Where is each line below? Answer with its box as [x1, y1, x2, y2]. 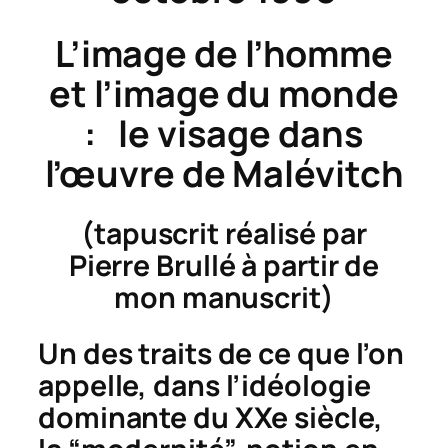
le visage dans [118, 109, 364, 159]
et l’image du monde [49, 69, 399, 119]
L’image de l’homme [54, 29, 394, 79]
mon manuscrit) [114, 278, 334, 318]
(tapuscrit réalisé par [81, 214, 367, 254]
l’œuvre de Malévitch [44, 149, 404, 199]
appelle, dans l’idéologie [38, 365, 371, 405]
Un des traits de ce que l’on [38, 333, 405, 373]
